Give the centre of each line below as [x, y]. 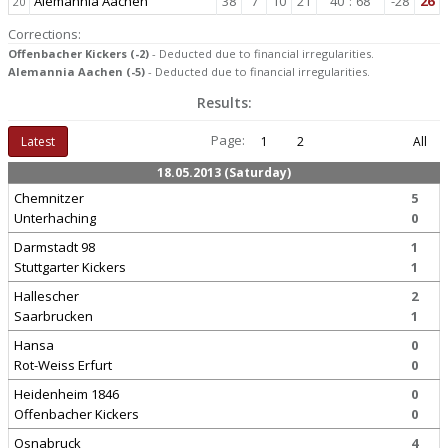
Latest [38, 141]
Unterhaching [55, 218]
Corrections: [44, 34]
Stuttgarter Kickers [70, 267]
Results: [224, 102]
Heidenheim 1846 [66, 394]
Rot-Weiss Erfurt [63, 365]
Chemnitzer [49, 198]
